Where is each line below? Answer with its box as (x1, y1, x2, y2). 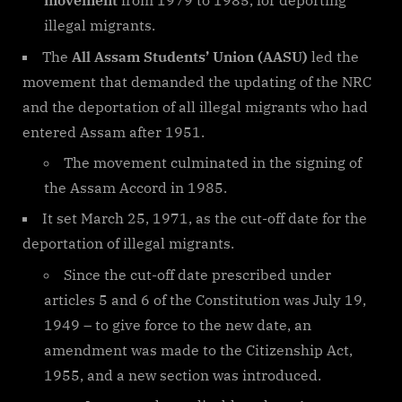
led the (308, 47, 359, 66)
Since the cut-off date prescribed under (64, 265, 331, 284)
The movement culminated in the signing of (64, 153, 362, 172)
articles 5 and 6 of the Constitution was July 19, (44, 290, 366, 309)
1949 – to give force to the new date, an (44, 315, 311, 334)
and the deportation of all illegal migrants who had (22, 97, 368, 116)
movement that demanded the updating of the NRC (22, 72, 371, 91)
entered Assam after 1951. (22, 122, 205, 141)
